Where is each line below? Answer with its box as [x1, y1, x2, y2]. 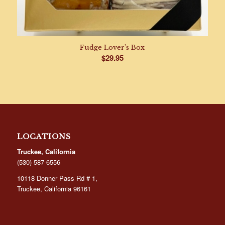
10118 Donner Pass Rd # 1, [17, 173, 97, 183]
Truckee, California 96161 [17, 183, 91, 193]
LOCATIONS [17, 132, 71, 141]
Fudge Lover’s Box [80, 43, 145, 52]
